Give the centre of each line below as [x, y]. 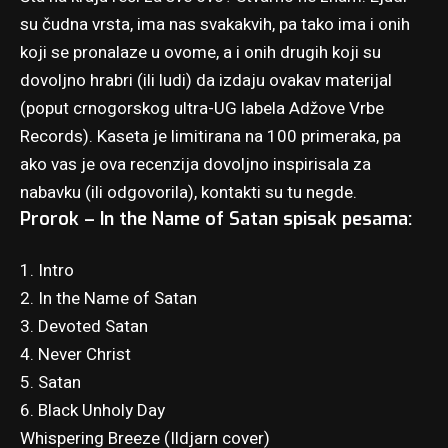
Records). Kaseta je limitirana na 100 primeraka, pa [210, 136]
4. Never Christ [75, 355]
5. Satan [50, 383]
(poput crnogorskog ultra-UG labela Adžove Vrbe [202, 108]
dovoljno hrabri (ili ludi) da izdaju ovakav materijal [206, 80]
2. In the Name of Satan [108, 299]
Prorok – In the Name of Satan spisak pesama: [216, 218]
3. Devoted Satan [84, 327]
